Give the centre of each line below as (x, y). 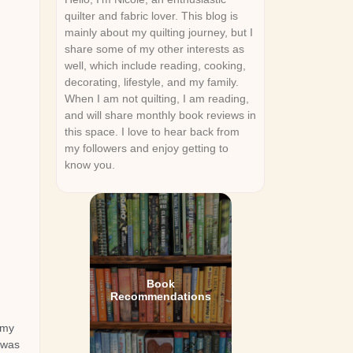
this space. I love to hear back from (152, 132)
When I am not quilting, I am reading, (157, 98)
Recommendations (160, 296)
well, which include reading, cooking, (155, 65)
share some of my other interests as (154, 49)
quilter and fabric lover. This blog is (151, 16)
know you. (90, 165)
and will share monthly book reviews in (160, 115)
